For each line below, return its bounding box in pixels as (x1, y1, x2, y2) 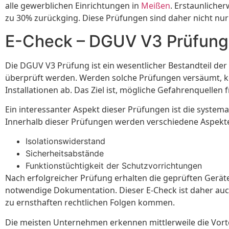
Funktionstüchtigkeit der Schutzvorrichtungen (26, 161, 202, 171)
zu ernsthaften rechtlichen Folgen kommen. (5, 197, 175, 209)
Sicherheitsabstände (26, 148, 104, 159)
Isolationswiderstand (26, 136, 105, 147)
